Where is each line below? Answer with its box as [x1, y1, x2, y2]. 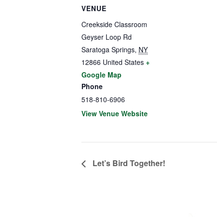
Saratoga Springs [81, 45, 135, 55]
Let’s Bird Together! [91, 157, 165, 169]
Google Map [81, 70, 122, 80]
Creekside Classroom [81, 19, 147, 30]
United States [103, 57, 144, 67]
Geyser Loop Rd [81, 32, 132, 42]
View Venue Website [81, 108, 148, 119]
